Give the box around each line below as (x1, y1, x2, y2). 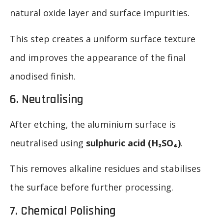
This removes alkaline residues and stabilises (10, 163, 201, 175)
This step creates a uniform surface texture (10, 32, 195, 45)
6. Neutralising (10, 92, 83, 108)
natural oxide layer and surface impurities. (10, 7, 190, 19)
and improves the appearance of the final (10, 51, 186, 63)
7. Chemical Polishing (10, 203, 116, 219)
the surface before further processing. (10, 181, 173, 193)
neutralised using (10, 137, 86, 149)
